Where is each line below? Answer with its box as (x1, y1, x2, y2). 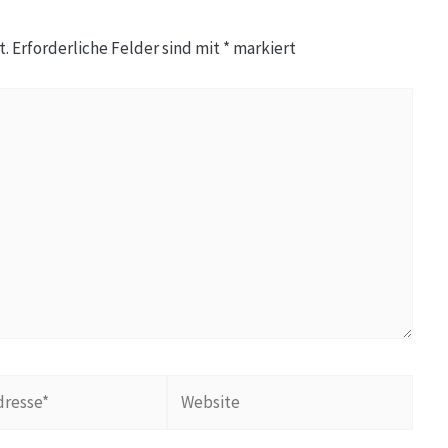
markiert (230, 37, 296, 60)
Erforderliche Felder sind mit (12, 37, 223, 60)
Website (166, 376, 225, 399)
